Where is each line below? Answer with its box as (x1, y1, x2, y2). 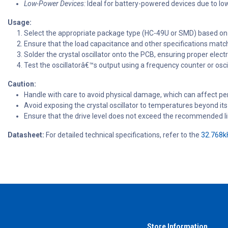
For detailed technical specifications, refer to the (44, 131, 201, 139)
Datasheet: (8, 131, 44, 139)
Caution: (8, 80, 36, 89)
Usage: (8, 18, 32, 27)
